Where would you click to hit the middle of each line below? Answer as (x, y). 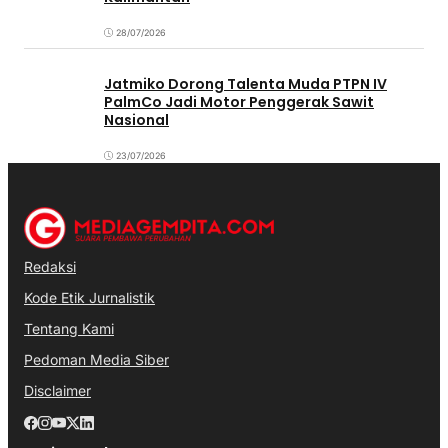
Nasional (136, 120)
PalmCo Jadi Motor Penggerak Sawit (239, 102)
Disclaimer (57, 390)
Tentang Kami (69, 328)
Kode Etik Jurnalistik (89, 297)
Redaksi (50, 266)
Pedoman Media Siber (96, 359)
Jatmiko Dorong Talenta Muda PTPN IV (245, 84)
